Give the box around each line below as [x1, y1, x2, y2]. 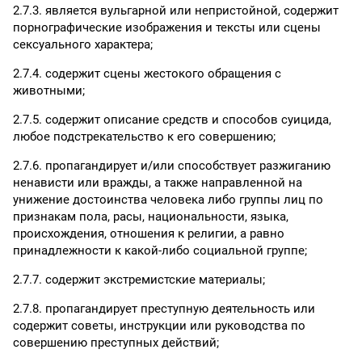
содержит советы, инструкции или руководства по [13, 318, 305, 333]
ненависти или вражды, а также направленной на [13, 175, 302, 190]
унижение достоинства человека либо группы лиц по [13, 192, 323, 207]
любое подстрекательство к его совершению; [13, 129, 276, 144]
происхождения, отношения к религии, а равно [13, 226, 284, 241]
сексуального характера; [13, 37, 153, 52]
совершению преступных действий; [13, 335, 219, 350]
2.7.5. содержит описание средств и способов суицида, [13, 112, 331, 127]
